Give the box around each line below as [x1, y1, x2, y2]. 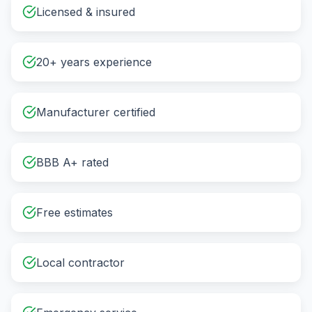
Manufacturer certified [36, 105, 155, 119]
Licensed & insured [36, 5, 135, 19]
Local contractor [36, 256, 125, 270]
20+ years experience [36, 55, 152, 69]
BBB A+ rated [36, 155, 109, 169]
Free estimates [36, 205, 113, 219]
